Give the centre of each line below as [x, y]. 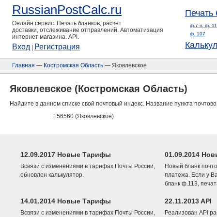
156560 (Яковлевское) [84, 116]
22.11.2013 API [188, 201]
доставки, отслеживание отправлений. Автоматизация [88, 30]
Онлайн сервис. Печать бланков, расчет [67, 23]
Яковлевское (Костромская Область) [99, 89]
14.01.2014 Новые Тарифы [66, 201]
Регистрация [57, 47]
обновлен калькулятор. [52, 175]
